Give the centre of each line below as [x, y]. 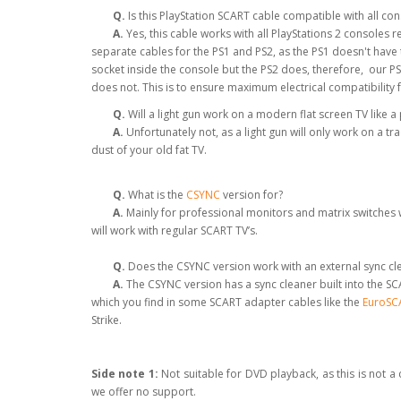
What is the [156, 194]
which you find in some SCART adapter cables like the [227, 302]
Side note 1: [125, 373]
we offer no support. [145, 391]
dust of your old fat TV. [149, 149]
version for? [252, 194]
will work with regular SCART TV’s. [175, 230]
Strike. [107, 320]
